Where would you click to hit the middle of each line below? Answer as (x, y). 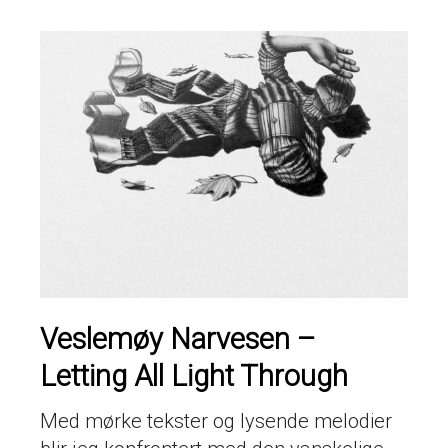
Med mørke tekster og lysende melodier (216, 421)
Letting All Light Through (194, 376)
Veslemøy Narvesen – (177, 339)
